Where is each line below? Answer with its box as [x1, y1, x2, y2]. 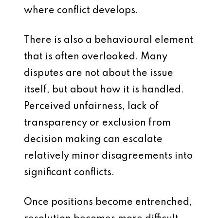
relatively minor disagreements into [24, 151, 193, 161]
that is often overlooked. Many [24, 52, 167, 62]
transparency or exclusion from [24, 118, 171, 128]
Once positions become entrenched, [24, 198, 192, 207]
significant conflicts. [24, 168, 114, 178]
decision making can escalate [24, 135, 163, 145]
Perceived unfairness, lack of [24, 102, 159, 111]
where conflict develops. [24, 6, 138, 16]
